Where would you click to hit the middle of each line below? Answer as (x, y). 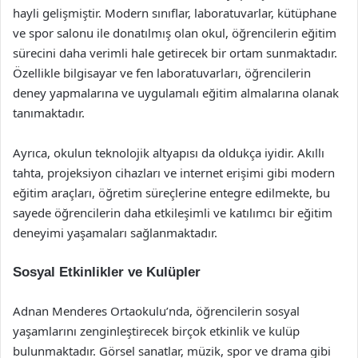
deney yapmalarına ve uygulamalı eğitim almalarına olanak (176, 93)
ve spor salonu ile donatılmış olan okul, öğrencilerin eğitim (175, 33)
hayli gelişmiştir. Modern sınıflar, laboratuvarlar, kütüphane (175, 13)
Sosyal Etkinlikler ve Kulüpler (107, 272)
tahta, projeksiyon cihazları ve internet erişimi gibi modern (174, 173)
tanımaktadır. (49, 113)
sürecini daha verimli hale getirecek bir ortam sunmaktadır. (175, 53)
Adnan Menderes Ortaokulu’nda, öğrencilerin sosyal (156, 311)
